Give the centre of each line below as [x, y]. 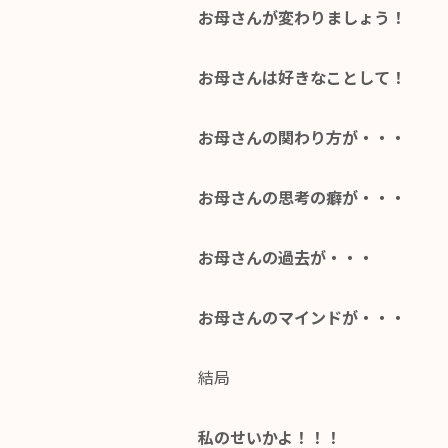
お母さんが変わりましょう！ [302, 17]
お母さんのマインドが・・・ [302, 317]
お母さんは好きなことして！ [302, 77]
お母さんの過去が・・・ [286, 257]
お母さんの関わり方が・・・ [302, 137]
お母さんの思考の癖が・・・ [302, 197]
